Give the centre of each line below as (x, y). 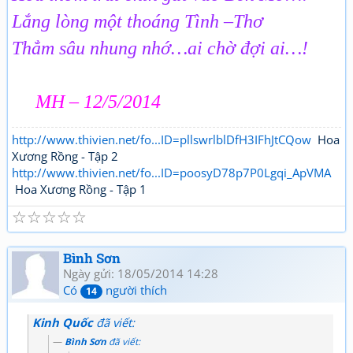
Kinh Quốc (63, 322)
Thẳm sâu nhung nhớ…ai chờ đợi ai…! (160, 48)
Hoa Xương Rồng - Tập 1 (79, 189)
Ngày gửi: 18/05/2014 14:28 (141, 273)
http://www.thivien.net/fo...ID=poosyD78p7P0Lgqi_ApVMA (171, 173)
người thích (135, 290)
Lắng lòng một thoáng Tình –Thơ (137, 21)
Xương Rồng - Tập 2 (65, 156)
